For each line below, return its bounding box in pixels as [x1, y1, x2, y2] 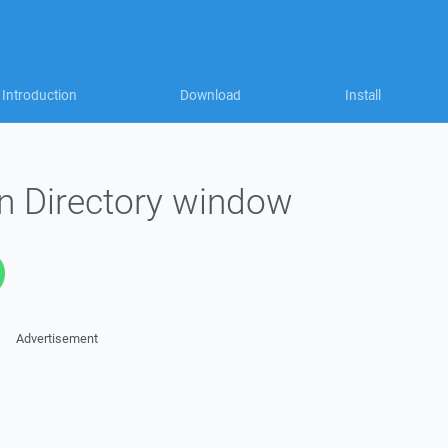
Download [180, 86, 241, 104]
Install [345, 86, 381, 104]
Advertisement [15, 330, 98, 347]
